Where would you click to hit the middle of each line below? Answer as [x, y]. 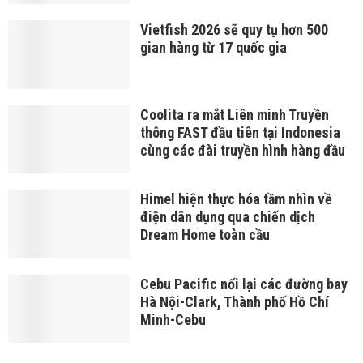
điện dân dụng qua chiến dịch [227, 217]
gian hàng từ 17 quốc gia [213, 47]
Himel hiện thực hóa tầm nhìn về [236, 199]
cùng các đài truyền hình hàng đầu [242, 150]
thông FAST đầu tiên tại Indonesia [240, 132]
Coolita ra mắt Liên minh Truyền [234, 114]
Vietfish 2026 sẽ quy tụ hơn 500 [234, 29]
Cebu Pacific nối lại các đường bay [243, 284]
